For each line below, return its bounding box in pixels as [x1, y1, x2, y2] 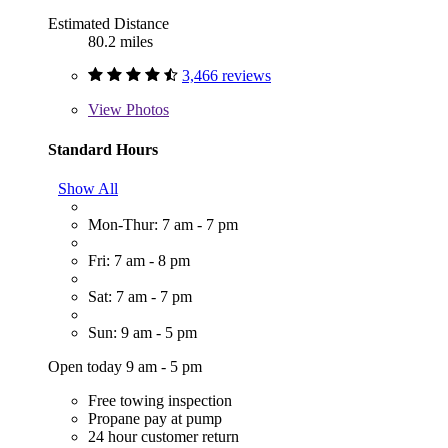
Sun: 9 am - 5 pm [88, 324, 197, 342]
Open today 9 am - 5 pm [48, 358, 202, 376]
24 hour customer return [88, 428, 239, 446]
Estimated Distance [48, 15, 169, 33]
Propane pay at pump [88, 410, 222, 428]
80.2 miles [88, 33, 153, 51]
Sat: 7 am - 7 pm [88, 288, 192, 306]
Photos [122, 101, 169, 119]
